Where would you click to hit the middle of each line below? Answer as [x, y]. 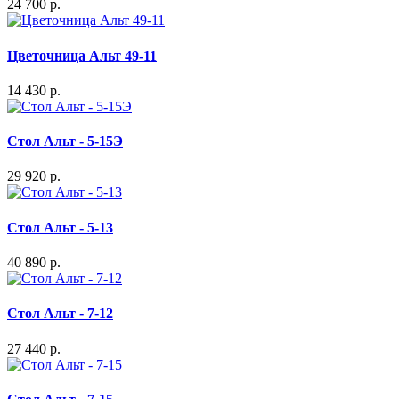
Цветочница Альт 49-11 [82, 55]
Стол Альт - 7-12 [60, 313]
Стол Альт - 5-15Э [65, 142]
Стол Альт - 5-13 [60, 227]
